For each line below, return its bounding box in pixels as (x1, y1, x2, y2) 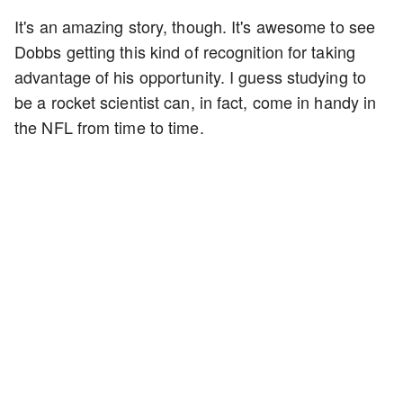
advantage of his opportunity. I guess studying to (14, 65, 366, 88)
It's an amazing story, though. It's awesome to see (14, 14, 376, 38)
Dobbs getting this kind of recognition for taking (14, 40, 355, 63)
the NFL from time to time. (14, 115, 204, 139)
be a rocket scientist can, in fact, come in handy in (14, 90, 377, 113)
